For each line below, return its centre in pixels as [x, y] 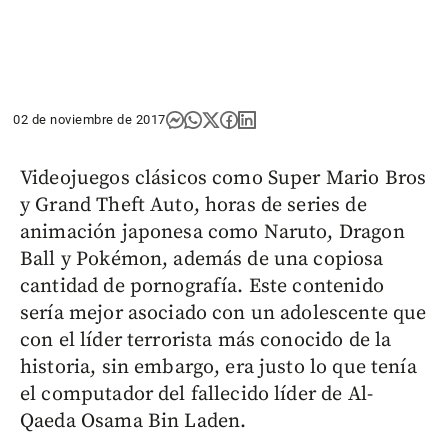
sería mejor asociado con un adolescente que [223, 313]
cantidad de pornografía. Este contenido [202, 286]
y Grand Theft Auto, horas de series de [193, 205]
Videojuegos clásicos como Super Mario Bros [223, 178]
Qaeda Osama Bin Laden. [133, 421]
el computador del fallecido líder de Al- [196, 394]
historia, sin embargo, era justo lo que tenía [218, 367]
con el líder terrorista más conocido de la [206, 340]
